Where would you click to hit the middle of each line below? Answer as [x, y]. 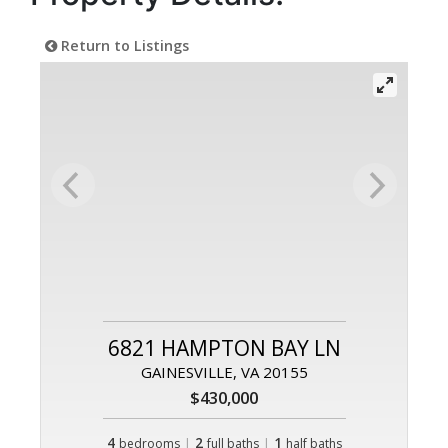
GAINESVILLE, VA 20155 [224, 372]
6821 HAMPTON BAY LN [224, 348]
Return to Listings [123, 46]
